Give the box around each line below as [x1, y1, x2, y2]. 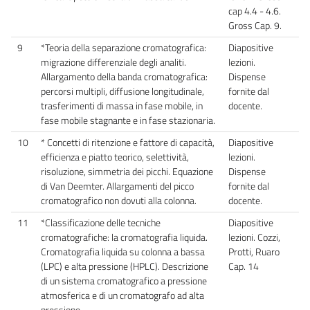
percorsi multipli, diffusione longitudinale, [41, 83, 204, 99]
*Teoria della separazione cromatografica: [41, 39, 206, 55]
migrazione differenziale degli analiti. [41, 54, 186, 70]
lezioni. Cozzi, [228, 229, 280, 245]
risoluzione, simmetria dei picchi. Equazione [41, 163, 213, 179]
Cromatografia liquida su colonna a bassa [41, 244, 205, 259]
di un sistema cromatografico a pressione [41, 273, 207, 289]
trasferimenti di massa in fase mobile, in [41, 98, 203, 113]
